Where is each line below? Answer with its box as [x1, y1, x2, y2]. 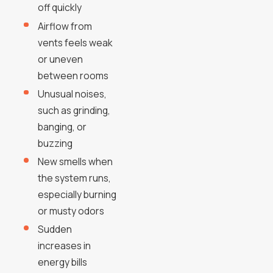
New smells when [38, 154, 113, 168]
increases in [38, 238, 91, 252]
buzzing [38, 136, 73, 150]
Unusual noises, [38, 87, 107, 101]
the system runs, [38, 171, 112, 185]
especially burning [38, 187, 117, 201]
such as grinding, [38, 103, 111, 117]
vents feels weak [38, 35, 113, 49]
